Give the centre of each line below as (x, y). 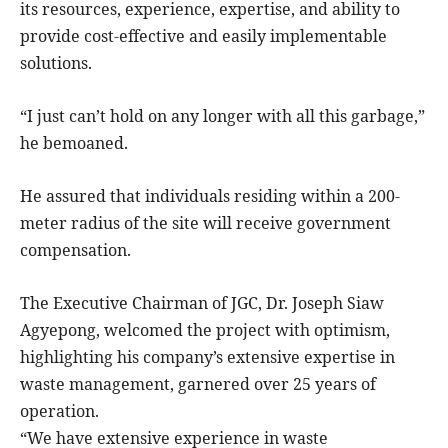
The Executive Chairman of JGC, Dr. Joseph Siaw (202, 302)
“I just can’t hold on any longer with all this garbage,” (222, 115)
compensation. (75, 249)
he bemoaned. (74, 142)
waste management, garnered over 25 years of (198, 383)
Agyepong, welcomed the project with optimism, (205, 329)
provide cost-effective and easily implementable (203, 35)
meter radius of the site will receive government (205, 222)
